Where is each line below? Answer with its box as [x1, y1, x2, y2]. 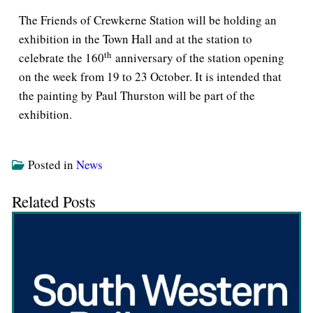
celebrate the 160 [19, 50, 104, 66]
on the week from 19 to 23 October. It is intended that [19, 68, 282, 85]
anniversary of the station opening [111, 50, 284, 66]
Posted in [28, 156, 76, 173]
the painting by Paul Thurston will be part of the [19, 87, 255, 104]
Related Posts [12, 190, 96, 212]
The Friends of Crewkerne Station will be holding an [19, 12, 277, 29]
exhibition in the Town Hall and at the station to [19, 31, 252, 48]
